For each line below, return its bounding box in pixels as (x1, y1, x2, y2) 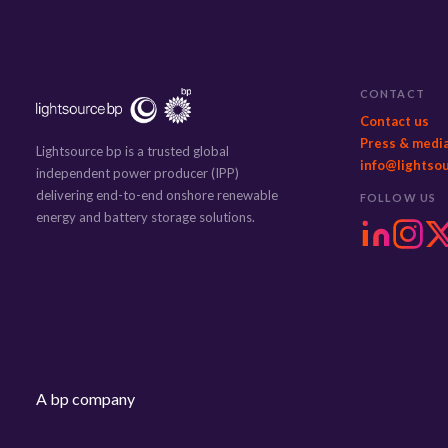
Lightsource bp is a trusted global (36, 143, 229, 159)
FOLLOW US (360, 191, 436, 204)
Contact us (360, 113, 429, 129)
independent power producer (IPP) (36, 165, 239, 181)
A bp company (36, 389, 135, 408)
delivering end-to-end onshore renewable (36, 187, 278, 203)
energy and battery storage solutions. (36, 209, 255, 225)
